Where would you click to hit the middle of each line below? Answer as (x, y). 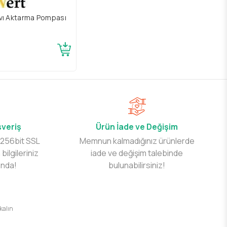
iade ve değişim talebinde (137, 153)
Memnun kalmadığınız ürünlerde (137, 141)
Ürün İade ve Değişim (137, 127)
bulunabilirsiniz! (137, 165)
